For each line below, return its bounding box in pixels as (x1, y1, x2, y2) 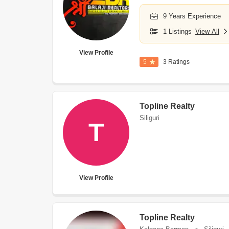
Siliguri (140, 114, 159, 122)
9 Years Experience (163, 12, 221, 20)
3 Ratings (163, 58, 190, 65)
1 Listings (163, 28, 192, 35)
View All (195, 28, 219, 35)
